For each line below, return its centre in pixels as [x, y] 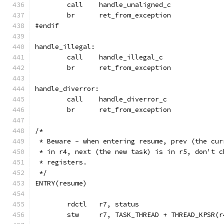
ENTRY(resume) [61, 183]
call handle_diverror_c [133, 99]
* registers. [61, 162]
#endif [47, 26]
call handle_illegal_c [131, 57]
